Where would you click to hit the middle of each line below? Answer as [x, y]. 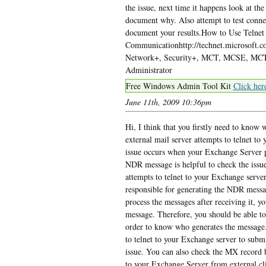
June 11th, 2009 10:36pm [168, 102]
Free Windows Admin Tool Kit [179, 85]
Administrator [148, 69]
